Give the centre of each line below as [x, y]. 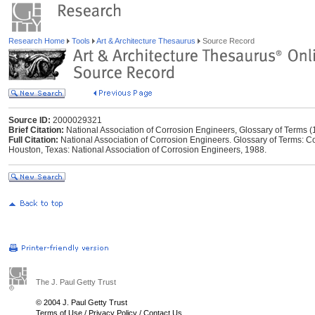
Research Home [38, 41]
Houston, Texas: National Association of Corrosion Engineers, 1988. [137, 150]
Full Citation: [33, 140]
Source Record [227, 41]
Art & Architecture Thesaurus [146, 41]
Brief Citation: [36, 130]
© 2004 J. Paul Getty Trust [82, 302]
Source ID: [30, 120]
